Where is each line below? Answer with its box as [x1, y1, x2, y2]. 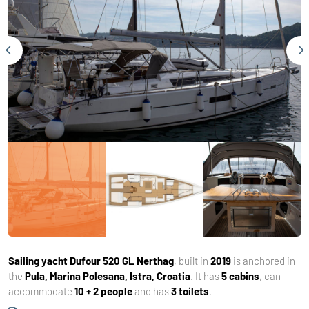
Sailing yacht [8, 254, 68, 267]
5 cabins [221, 269, 259, 282]
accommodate [8, 284, 74, 297]
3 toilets [171, 284, 209, 297]
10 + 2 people [74, 284, 132, 297]
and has [132, 284, 171, 297]
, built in [174, 254, 210, 267]
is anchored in [231, 254, 295, 267]
